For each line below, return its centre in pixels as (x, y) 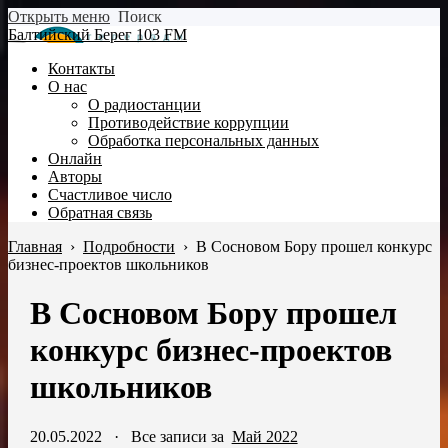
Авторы (75, 176)
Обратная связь (100, 212)
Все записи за (181, 436)
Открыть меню (59, 16)
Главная (35, 246)
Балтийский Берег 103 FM (97, 34)
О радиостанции (144, 104)
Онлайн (75, 158)
